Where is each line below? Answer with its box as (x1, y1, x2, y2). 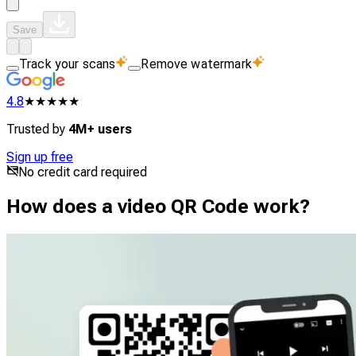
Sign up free (6, 149, 73, 164)
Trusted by (6, 122, 68, 137)
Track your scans (19, 56, 116, 72)
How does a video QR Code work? (6, 195, 310, 218)
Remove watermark (141, 56, 252, 72)
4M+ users (68, 122, 132, 137)
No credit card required (18, 164, 147, 180)
